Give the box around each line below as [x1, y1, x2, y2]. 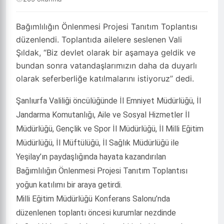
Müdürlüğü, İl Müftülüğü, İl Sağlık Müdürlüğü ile [16, 138, 179, 147]
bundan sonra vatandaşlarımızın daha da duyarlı [16, 60, 197, 70]
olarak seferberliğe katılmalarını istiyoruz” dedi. [16, 73, 194, 83]
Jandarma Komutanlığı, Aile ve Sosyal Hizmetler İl [16, 110, 189, 119]
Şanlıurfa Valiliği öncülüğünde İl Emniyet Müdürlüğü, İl [16, 96, 201, 105]
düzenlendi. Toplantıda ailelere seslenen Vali [16, 34, 182, 44]
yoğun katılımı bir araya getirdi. [16, 180, 124, 189]
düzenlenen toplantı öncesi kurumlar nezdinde [16, 208, 176, 217]
